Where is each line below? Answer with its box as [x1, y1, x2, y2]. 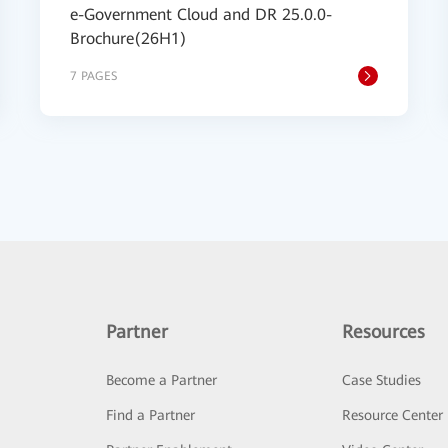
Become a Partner [105, 372, 217, 388]
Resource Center [342, 407, 444, 423]
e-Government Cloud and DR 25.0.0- [70, 5, 332, 24]
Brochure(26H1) [70, 29, 187, 48]
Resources [342, 321, 426, 342]
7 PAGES [70, 69, 117, 83]
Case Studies [342, 372, 422, 388]
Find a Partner [105, 407, 195, 423]
